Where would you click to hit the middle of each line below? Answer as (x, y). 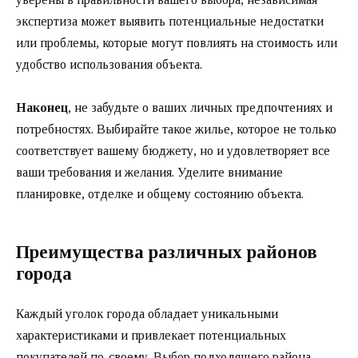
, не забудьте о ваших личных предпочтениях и (200, 108)
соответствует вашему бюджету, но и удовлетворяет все (173, 151)
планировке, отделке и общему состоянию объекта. (160, 194)
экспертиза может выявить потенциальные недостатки (170, 22)
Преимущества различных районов (167, 253)
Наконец (42, 108)
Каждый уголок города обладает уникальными (147, 314)
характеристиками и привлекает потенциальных (151, 336)
